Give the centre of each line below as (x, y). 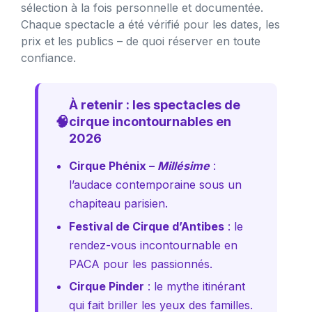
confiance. (48, 57)
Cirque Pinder (107, 287)
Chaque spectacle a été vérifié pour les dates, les (150, 24)
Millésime (184, 165)
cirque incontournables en (150, 121)
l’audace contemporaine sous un (155, 184)
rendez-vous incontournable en (153, 245)
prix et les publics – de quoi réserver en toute (141, 41)
